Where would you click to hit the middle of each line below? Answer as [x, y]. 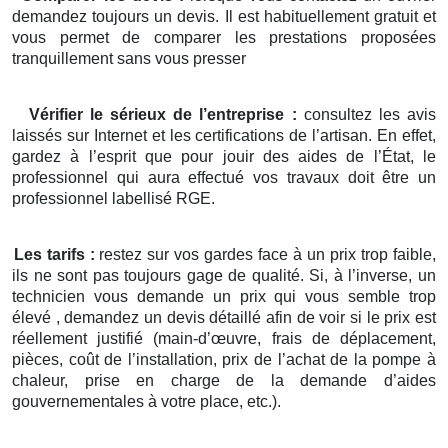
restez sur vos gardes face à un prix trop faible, [265, 254]
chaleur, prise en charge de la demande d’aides [224, 380]
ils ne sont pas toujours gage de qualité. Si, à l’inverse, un [224, 275]
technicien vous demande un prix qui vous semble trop [224, 296]
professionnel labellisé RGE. [113, 198]
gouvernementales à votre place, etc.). [146, 401]
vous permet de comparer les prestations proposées [224, 37]
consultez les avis [366, 114]
